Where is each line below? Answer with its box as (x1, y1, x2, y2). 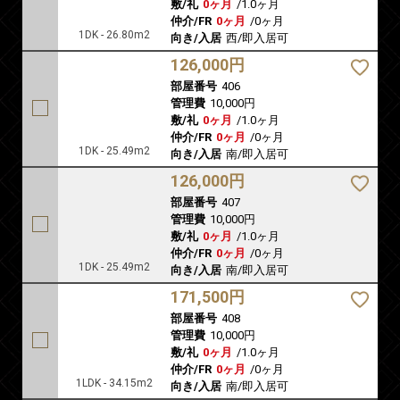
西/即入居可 (226, 31, 288, 46)
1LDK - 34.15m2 (76, 377, 153, 390)
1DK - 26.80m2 (79, 29, 150, 42)
